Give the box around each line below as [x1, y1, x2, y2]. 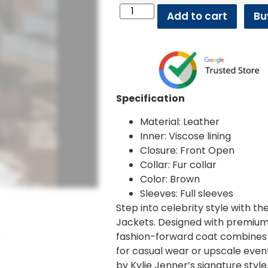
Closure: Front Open [140, 143, 235, 157]
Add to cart [167, 8, 228, 23]
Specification [116, 92, 185, 106]
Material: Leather [140, 114, 220, 129]
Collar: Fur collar [140, 157, 217, 172]
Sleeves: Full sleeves [140, 186, 234, 200]
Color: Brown [140, 172, 200, 186]
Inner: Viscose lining [140, 129, 232, 143]
